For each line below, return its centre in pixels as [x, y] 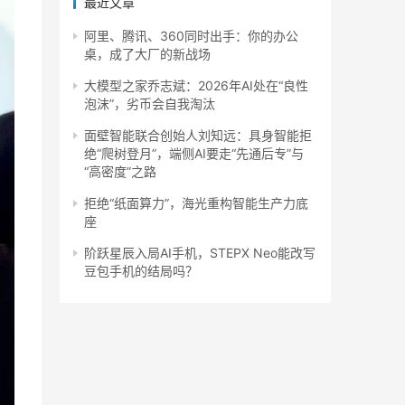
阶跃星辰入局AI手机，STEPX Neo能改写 [200, 253]
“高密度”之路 [120, 171]
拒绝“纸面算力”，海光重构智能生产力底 [196, 203]
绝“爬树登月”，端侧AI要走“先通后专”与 [194, 153]
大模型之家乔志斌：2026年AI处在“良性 [196, 85]
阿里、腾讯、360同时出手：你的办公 [191, 36]
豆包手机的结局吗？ [141, 271]
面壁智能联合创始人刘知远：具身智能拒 [198, 135]
